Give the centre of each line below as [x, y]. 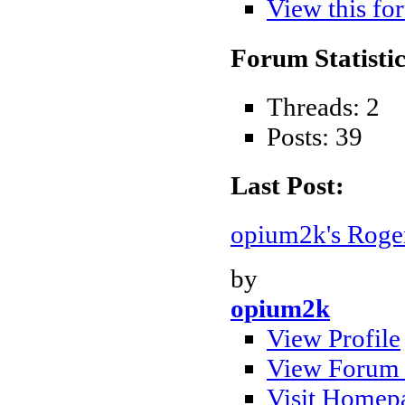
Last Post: [287, 186]
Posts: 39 [315, 136]
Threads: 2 [323, 106]
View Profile [334, 339]
